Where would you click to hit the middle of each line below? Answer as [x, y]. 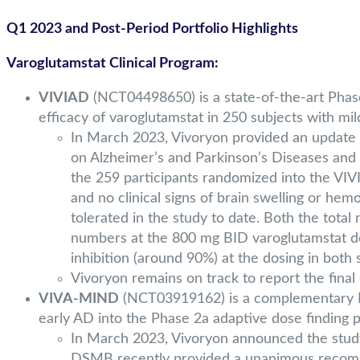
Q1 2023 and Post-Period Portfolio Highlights [152, 29]
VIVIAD [64, 98]
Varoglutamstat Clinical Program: [112, 64]
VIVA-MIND [79, 299]
